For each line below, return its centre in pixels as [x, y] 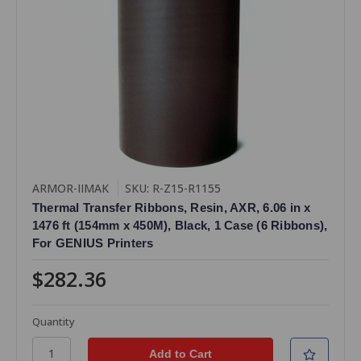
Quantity [53, 321]
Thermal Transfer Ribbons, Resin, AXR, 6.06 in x [171, 207]
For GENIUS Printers [93, 243]
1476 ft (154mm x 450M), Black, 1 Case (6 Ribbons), [180, 225]
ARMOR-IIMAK [70, 188]
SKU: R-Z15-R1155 [172, 188]
